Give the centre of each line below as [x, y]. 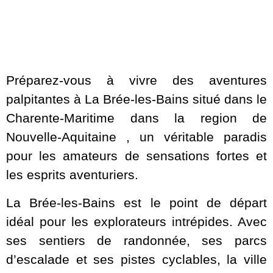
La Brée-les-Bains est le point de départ [136, 202]
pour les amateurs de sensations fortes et [136, 156]
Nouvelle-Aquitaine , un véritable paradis [136, 137]
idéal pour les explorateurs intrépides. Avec [136, 221]
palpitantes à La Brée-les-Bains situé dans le [136, 99]
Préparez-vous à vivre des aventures [136, 80]
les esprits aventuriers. [72, 175]
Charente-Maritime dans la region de [136, 118]
